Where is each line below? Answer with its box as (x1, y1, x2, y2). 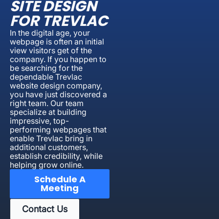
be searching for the (10, 63, 83, 73)
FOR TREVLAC (10, 10, 108, 31)
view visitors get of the (10, 45, 92, 55)
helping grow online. (10, 159, 84, 170)
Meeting (41, 181, 79, 194)
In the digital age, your (10, 27, 90, 38)
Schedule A (34, 173, 86, 185)
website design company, (10, 80, 102, 90)
